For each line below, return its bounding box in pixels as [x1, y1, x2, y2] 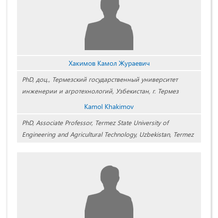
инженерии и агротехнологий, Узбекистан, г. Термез [22, 87, 179, 95]
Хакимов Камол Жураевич [68, 58, 150, 68]
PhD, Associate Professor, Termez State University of [22, 118, 168, 127]
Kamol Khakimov [84, 102, 134, 111]
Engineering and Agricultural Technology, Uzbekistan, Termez [22, 130, 194, 139]
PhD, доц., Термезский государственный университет [22, 75, 178, 84]
